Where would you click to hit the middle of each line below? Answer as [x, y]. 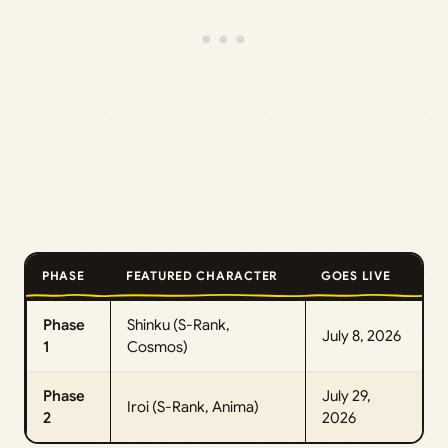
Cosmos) [157, 346]
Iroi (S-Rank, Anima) [193, 406]
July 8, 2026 [361, 335]
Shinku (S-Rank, [178, 324]
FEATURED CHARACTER [202, 275]
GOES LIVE [356, 275]
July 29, [346, 395]
